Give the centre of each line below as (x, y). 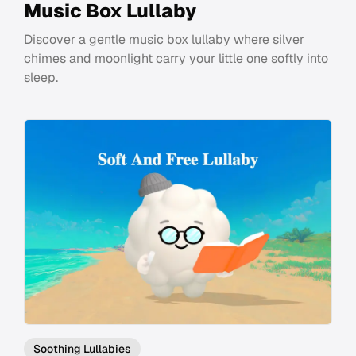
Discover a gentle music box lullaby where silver (164, 39)
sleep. (41, 77)
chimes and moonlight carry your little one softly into (176, 58)
